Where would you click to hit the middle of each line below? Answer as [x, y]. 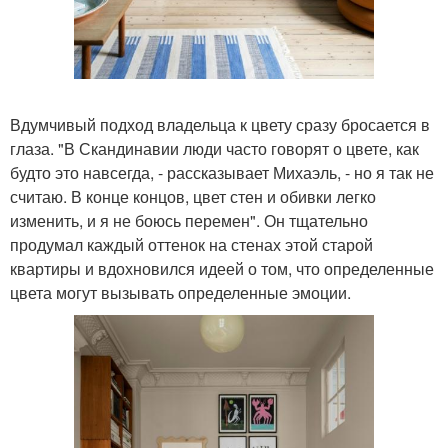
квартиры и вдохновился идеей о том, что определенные [222, 269]
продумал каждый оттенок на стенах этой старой [191, 245]
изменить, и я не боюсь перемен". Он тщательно [189, 221]
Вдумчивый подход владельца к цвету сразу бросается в [220, 125]
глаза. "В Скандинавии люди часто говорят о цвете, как [214, 149]
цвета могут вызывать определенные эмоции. [180, 293]
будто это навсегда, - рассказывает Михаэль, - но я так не [222, 173]
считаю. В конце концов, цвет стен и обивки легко [193, 197]
